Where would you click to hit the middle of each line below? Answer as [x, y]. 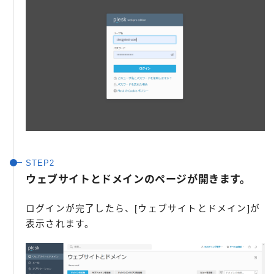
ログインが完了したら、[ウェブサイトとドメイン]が [143, 209]
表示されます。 [60, 224]
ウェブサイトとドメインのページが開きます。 [138, 180]
